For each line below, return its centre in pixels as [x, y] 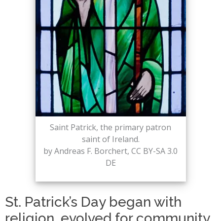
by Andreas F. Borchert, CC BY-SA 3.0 [110, 151]
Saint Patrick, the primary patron [110, 127]
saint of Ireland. [110, 139]
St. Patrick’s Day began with [93, 202]
